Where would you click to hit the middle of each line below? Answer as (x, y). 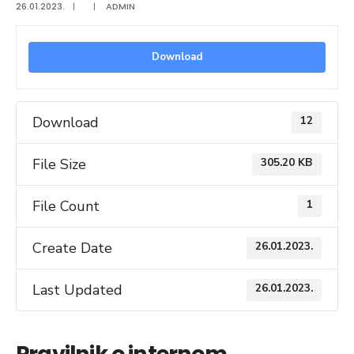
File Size (59, 164)
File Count (66, 206)
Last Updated (77, 290)
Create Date (72, 248)
